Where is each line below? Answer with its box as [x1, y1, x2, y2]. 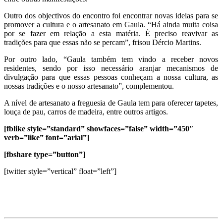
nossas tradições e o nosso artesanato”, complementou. [4, 81, 174, 90]
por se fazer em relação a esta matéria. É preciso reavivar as [4, 29, 218, 38]
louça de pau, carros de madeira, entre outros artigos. [4, 107, 168, 116]
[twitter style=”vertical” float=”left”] [4, 166, 116, 175]
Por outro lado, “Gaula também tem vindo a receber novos [4, 55, 218, 63]
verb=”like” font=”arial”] [4, 133, 89, 142]
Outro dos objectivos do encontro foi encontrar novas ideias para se [4, 11, 218, 20]
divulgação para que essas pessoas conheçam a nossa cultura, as [4, 72, 218, 81]
